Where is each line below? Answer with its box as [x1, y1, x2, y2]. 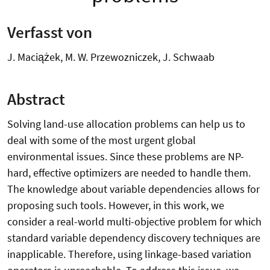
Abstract [7, 89, 65, 110]
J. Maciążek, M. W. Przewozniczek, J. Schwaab [7, 49, 215, 64]
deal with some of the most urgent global [7, 133, 196, 148]
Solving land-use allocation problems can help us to [7, 117, 245, 131]
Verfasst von [7, 21, 92, 42]
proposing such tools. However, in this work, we [7, 198, 224, 213]
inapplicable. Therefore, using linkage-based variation [7, 247, 251, 262]
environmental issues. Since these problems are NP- [7, 149, 244, 164]
